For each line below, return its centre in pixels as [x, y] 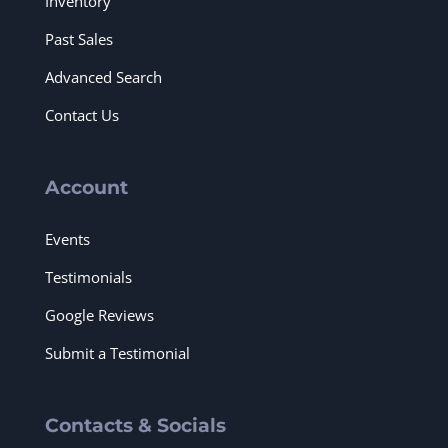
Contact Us [82, 115]
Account [86, 187]
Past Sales [79, 39]
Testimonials [88, 277]
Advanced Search [103, 77]
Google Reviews [99, 315]
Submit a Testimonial [117, 353]
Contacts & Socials [135, 425]
